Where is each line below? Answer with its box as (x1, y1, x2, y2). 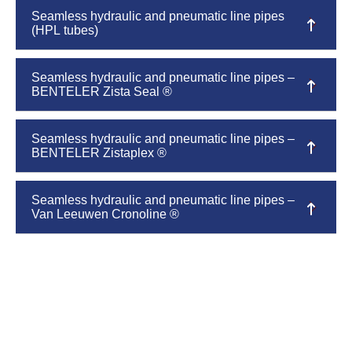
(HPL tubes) (31, 24, 98, 37)
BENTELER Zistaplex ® (31, 146, 167, 159)
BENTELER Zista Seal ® (31, 85, 172, 98)
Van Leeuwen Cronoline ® (31, 207, 179, 221)
